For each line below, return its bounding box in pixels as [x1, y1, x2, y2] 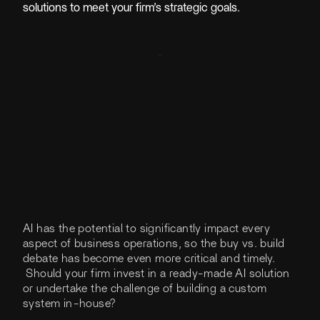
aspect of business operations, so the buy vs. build [23, 237, 285, 249]
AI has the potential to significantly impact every [23, 222, 270, 234]
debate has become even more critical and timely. [23, 252, 276, 264]
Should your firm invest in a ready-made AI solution [23, 267, 290, 279]
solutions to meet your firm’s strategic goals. [23, 2, 240, 14]
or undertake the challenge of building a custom [23, 282, 267, 294]
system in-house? [23, 297, 116, 309]
